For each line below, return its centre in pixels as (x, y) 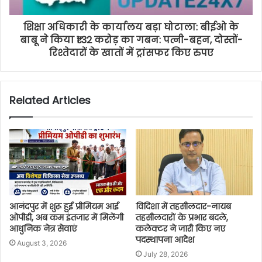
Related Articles (50, 101)
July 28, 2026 (166, 254)
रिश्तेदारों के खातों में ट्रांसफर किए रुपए (131, 53)
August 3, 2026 (42, 243)
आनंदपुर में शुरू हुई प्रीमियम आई (64, 207)
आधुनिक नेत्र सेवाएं (43, 229)
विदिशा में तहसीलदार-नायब (183, 207)
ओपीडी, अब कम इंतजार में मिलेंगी (66, 218)
